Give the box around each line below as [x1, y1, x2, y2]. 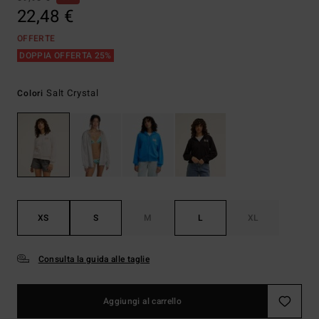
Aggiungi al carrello [103, 295, 182, 308]
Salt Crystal [46, 86, 99, 100]
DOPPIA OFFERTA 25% [17, 49, 115, 62]
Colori [17, 87, 46, 100]
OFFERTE [17, 32, 56, 45]
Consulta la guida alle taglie [38, 253, 150, 266]
